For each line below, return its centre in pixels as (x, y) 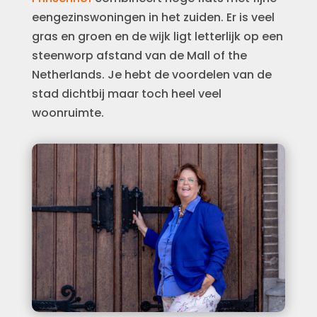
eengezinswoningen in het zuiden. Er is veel (153, 17)
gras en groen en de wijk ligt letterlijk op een (157, 36)
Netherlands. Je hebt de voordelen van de (151, 74)
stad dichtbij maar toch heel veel (126, 93)
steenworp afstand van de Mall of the (139, 55)
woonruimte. (68, 113)
